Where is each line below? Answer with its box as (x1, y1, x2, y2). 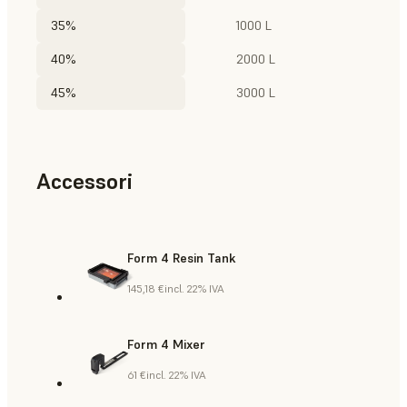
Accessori (36, 167, 133, 196)
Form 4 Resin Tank (127, 250, 236, 267)
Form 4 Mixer (127, 336, 205, 353)
